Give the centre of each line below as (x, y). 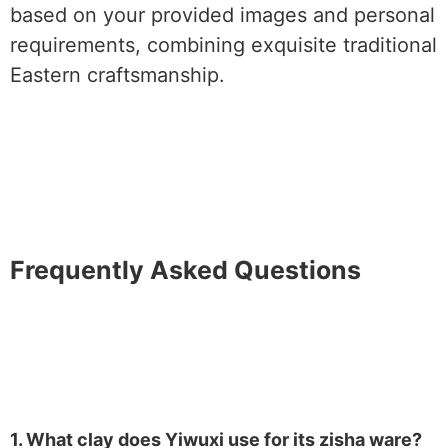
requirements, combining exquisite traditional (223, 45)
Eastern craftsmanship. (117, 75)
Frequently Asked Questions (185, 270)
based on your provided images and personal (222, 15)
